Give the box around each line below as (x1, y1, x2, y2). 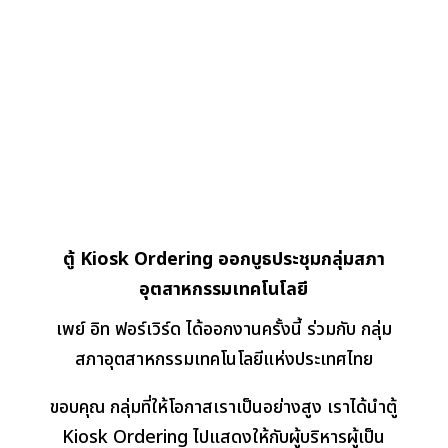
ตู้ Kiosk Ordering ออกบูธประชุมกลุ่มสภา (62, 246, 385, 274)
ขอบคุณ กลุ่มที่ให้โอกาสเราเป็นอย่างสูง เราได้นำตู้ (50, 394, 398, 422)
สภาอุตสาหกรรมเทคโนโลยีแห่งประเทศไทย (74, 346, 373, 374)
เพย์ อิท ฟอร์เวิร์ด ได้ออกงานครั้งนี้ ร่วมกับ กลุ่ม (55, 316, 392, 344)
